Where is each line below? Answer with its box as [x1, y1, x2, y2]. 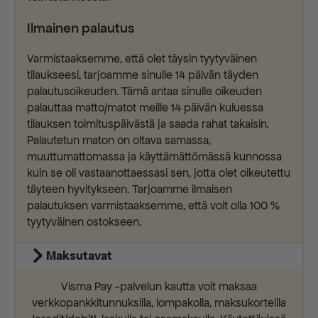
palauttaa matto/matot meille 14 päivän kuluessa [27, 101, 263, 116]
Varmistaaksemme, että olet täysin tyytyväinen [27, 52, 257, 67]
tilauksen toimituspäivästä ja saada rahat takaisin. [27, 117, 269, 132]
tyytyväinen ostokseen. [27, 215, 141, 230]
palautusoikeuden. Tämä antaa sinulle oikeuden [27, 84, 262, 99]
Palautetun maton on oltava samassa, [27, 133, 211, 148]
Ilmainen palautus [27, 19, 134, 38]
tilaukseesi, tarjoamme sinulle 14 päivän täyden [27, 68, 258, 83]
